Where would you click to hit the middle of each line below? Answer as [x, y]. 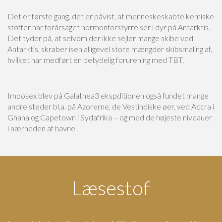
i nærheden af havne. [42, 128]
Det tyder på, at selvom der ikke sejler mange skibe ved [100, 38]
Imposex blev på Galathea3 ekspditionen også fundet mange [108, 96]
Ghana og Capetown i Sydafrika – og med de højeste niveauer [110, 117]
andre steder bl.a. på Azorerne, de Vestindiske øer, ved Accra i [111, 107]
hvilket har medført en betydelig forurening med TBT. [96, 60]
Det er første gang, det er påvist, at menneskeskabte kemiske [111, 16]
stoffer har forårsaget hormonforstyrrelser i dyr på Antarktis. [109, 27]
